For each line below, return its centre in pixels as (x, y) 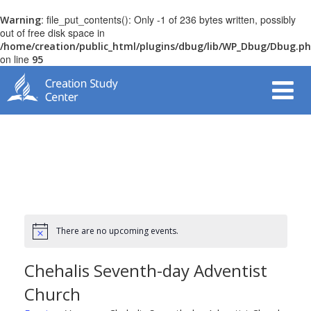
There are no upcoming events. (117, 231)
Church (52, 294)
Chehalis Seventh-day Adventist (145, 271)
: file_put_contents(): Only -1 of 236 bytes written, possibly (168, 19)
